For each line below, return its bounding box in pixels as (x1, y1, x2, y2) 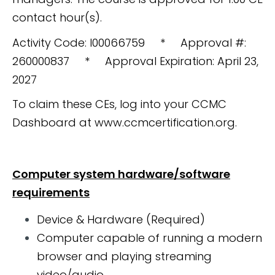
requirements (12, 185, 90, 201)
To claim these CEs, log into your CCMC (12, 96, 227, 112)
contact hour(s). (12, 10, 102, 26)
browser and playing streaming (37, 249, 212, 265)
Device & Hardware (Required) (37, 212, 205, 228)
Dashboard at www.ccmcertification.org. (12, 115, 237, 131)
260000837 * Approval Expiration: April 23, (12, 53, 258, 69)
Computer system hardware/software (12, 166, 230, 182)
